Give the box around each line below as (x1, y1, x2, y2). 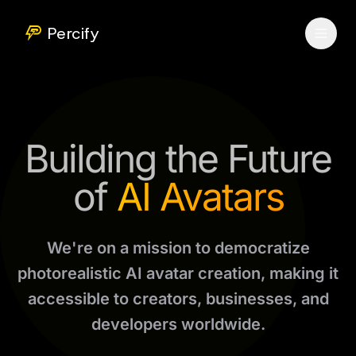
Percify (48, 23, 100, 44)
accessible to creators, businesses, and (27, 289, 329, 308)
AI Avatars (116, 173, 284, 220)
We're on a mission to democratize (46, 238, 310, 257)
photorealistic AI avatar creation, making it (17, 264, 339, 283)
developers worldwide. (91, 315, 265, 334)
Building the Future (25, 135, 331, 182)
